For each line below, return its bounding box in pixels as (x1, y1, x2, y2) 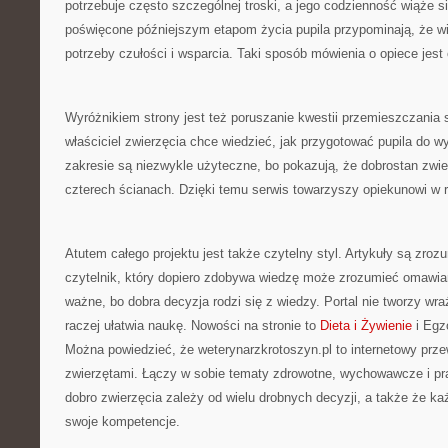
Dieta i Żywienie (320, 318, 412, 333)
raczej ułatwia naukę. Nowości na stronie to (65, 318, 320, 333)
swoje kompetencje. (65, 414, 180, 429)
